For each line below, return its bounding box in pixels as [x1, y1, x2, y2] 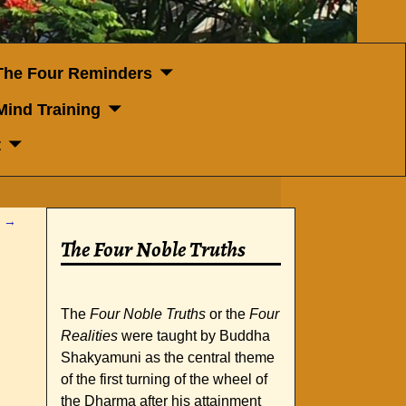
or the [206, 306, 249, 323]
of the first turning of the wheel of [61, 372, 267, 388]
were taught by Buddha [118, 328, 270, 344]
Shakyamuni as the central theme [61, 350, 275, 366]
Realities [61, 328, 118, 344]
